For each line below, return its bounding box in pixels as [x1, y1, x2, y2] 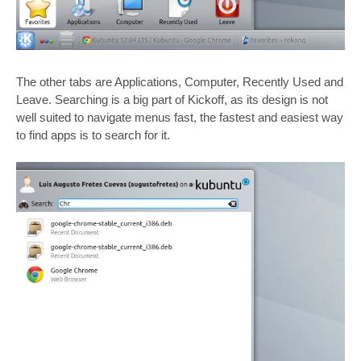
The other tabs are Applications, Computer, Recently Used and [16, 74, 343, 89]
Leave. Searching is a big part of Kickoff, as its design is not [16, 92, 328, 106]
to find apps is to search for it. [16, 127, 170, 142]
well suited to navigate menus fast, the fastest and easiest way [16, 110, 343, 124]
